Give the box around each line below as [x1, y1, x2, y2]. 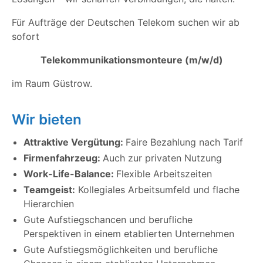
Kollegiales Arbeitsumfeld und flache [75, 184, 240, 196]
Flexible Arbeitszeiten [116, 168, 212, 180]
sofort [12, 31, 39, 43]
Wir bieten [12, 111, 82, 129]
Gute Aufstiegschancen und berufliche [23, 214, 193, 226]
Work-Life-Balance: [23, 168, 116, 180]
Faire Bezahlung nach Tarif [126, 136, 243, 149]
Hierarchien [23, 198, 74, 210]
